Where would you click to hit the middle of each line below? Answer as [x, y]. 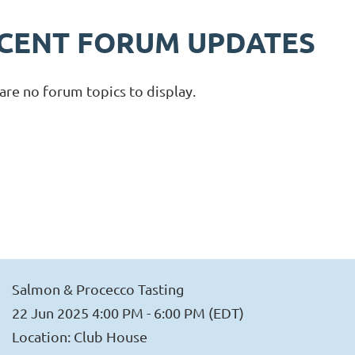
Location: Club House [80, 336]
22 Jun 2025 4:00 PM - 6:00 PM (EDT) [128, 313]
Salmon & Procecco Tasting [98, 289]
